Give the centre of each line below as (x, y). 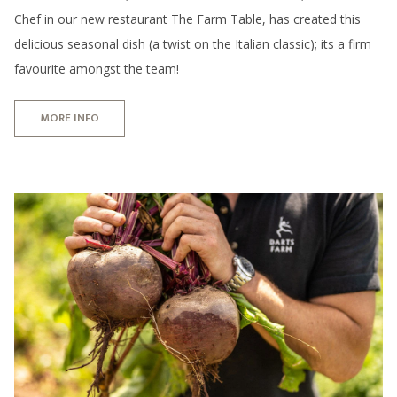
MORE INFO (70, 118)
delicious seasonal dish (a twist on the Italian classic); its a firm (193, 43)
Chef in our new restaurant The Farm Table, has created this (187, 19)
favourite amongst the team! (97, 68)
